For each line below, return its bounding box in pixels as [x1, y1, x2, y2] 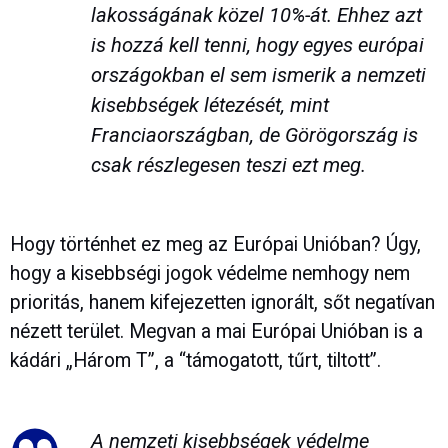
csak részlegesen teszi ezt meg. [90, 152, 366, 177]
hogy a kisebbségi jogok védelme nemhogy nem [10, 262, 410, 286]
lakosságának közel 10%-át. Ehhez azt [90, 2, 422, 27]
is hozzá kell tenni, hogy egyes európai [90, 32, 424, 57]
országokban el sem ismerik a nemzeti [90, 62, 426, 87]
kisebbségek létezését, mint [90, 92, 329, 117]
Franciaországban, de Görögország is [90, 122, 418, 147]
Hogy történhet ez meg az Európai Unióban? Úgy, [10, 233, 421, 257]
